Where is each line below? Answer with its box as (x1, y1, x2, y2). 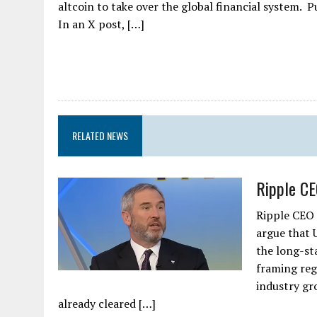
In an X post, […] (58, 16, 144, 32)
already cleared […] (58, 295, 156, 311)
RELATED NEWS (72, 127, 128, 143)
